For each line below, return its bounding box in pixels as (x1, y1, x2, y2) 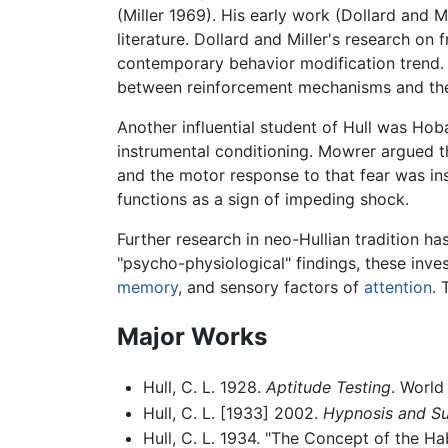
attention (364, 277, 432, 298)
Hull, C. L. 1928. (142, 377, 266, 398)
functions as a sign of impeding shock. (117, 189, 409, 210)
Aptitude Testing (265, 377, 391, 398)
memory (117, 277, 178, 298)
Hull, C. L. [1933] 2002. (142, 402, 323, 423)
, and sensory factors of (178, 277, 364, 298)
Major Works (117, 322, 267, 352)
